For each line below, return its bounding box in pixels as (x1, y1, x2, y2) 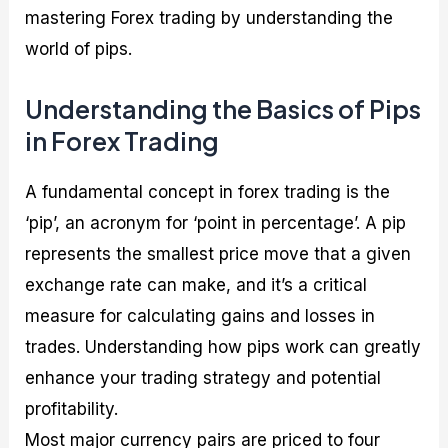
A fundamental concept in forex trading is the (25, 181, 391, 202)
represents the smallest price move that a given (25, 243, 412, 264)
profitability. (25, 398, 119, 419)
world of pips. (25, 39, 133, 60)
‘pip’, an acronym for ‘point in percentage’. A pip (25, 212, 407, 233)
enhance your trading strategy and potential (25, 367, 382, 388)
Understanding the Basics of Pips (25, 92, 422, 125)
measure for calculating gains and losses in (25, 305, 376, 326)
